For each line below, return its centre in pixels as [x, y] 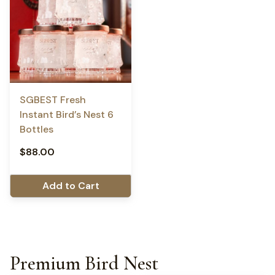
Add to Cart [71, 185]
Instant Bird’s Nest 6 [67, 114]
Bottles [37, 129]
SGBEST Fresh [53, 99]
